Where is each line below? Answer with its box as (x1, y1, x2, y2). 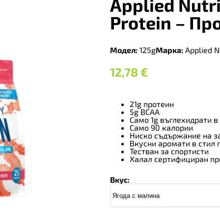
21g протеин (130, 99, 174, 109)
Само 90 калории (130, 123, 193, 133)
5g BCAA (130, 107, 160, 117)
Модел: (110, 45, 137, 55)
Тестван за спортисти (130, 146, 209, 156)
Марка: (156, 45, 183, 55)
